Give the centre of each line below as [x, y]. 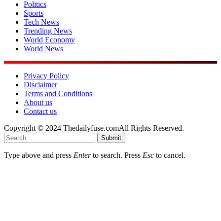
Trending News [48, 31]
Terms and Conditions [58, 94]
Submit [111, 138]
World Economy [49, 40]
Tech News [41, 22]
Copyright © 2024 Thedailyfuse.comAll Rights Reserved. [94, 128]
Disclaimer [40, 85]
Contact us [40, 111]
